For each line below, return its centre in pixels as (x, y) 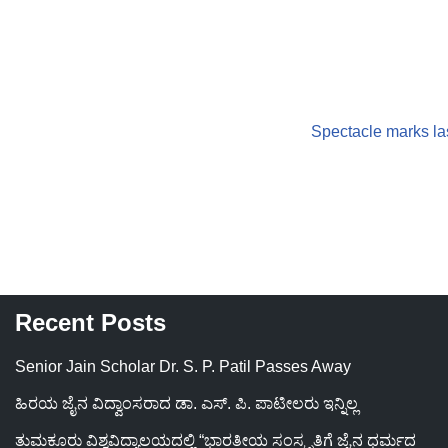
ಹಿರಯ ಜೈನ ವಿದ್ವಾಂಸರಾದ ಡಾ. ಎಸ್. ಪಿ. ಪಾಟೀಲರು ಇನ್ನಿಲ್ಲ (186, 403)
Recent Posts (90, 322)
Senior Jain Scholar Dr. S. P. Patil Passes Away (183, 366)
